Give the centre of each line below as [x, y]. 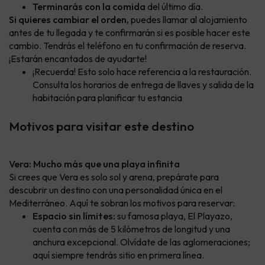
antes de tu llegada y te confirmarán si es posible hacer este [130, 32]
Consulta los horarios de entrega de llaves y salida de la [143, 84]
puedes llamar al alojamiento [188, 19]
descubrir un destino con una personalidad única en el [116, 190]
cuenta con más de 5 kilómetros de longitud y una [131, 229]
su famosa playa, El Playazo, [174, 216]
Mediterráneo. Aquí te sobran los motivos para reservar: [122, 203]
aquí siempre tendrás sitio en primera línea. [118, 255]
